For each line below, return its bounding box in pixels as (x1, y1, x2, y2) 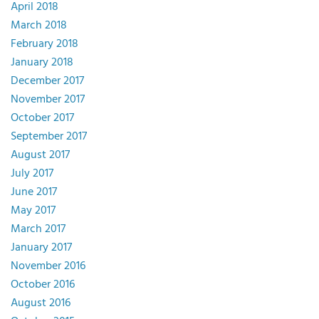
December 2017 (11, 71, 84, 90)
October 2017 (11, 108, 74, 127)
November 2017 (11, 90, 85, 109)
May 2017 (11, 201, 56, 220)
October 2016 (11, 275, 75, 294)
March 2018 (11, 16, 67, 35)
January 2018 (11, 53, 73, 72)
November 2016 (11, 256, 85, 276)
